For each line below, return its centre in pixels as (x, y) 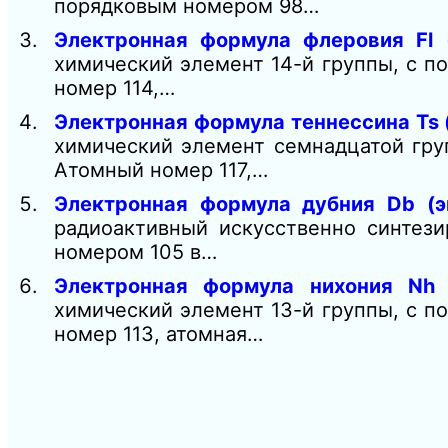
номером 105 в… (135, 251)
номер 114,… (114, 87)
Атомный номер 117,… (161, 169)
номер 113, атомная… (158, 333)
